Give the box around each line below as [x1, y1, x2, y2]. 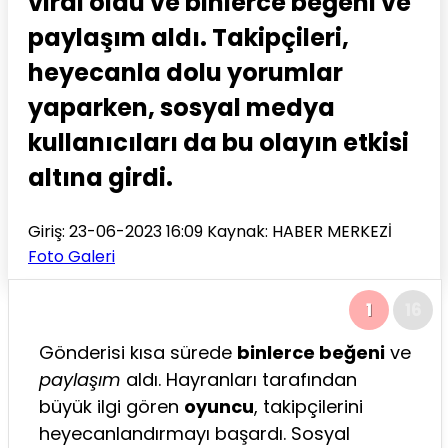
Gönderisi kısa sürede [39, 339, 237, 365]
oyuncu [184, 393, 254, 419]
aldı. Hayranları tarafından [121, 366, 357, 392]
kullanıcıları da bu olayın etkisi [28, 125, 409, 159]
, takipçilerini [254, 393, 363, 419]
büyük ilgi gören [39, 393, 184, 419]
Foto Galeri [28, 244, 115, 268]
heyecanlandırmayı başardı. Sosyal [39, 420, 350, 446]
